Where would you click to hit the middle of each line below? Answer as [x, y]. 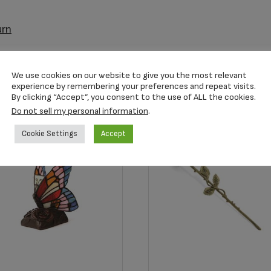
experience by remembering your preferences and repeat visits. [134, 86]
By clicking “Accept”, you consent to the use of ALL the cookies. [134, 97]
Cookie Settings [50, 134]
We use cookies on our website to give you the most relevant [129, 75]
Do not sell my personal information [80, 111]
